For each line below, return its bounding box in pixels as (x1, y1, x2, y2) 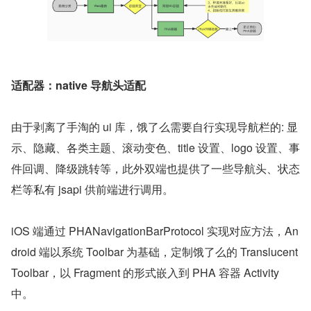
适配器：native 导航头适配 (11, 76, 146, 93)
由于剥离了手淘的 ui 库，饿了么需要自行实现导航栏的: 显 (11, 118, 298, 135)
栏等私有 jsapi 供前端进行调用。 (11, 180, 174, 197)
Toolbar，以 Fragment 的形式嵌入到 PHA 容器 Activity (11, 264, 279, 280)
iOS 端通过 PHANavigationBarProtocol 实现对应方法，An (11, 222, 299, 239)
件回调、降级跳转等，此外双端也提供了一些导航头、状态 (11, 160, 300, 176)
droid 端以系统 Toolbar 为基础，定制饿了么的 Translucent (11, 243, 298, 260)
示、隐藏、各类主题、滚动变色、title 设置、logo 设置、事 (11, 139, 300, 155)
